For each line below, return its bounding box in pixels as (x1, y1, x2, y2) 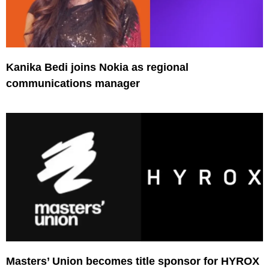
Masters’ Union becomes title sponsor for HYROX (6, 255, 259, 267)
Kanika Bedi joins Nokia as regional (6, 61, 189, 73)
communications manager (6, 77, 140, 89)
